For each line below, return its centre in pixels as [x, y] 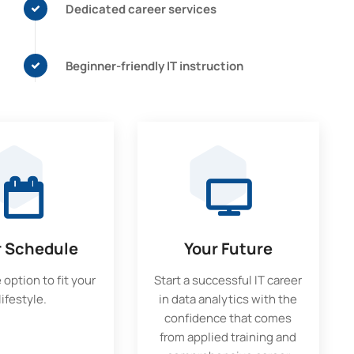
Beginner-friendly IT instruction [154, 66]
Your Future [228, 249]
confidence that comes [228, 318]
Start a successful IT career [228, 280]
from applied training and [228, 337]
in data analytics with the [228, 299]
